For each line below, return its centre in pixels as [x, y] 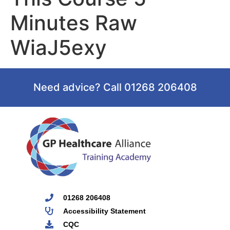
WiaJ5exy [59, 47]
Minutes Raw [74, 23]
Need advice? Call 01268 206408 [115, 87]
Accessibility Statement [104, 211]
